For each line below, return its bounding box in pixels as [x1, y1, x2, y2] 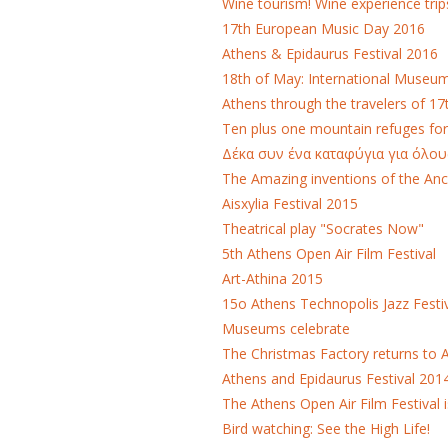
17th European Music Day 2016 [221, 19, 425, 39]
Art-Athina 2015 [221, 269, 323, 289]
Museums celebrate [221, 319, 350, 339]
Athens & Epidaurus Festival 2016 [221, 44, 438, 64]
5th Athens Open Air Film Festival [221, 244, 436, 264]
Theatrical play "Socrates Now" [221, 219, 424, 239]
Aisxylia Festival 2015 [221, 194, 358, 214]
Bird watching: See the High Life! [221, 419, 430, 439]
